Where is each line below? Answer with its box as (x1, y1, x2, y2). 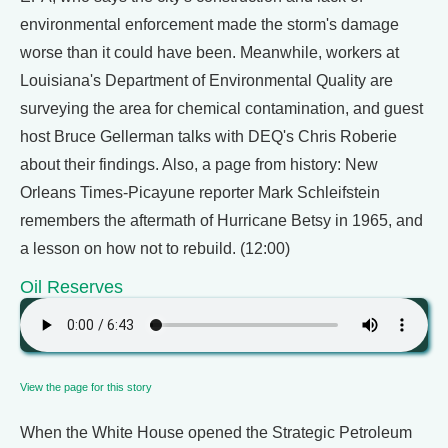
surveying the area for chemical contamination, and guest (20, 100, 423, 117)
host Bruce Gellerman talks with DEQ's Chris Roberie (20, 128, 397, 145)
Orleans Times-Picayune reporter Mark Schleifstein (20, 184, 380, 201)
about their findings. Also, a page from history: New (20, 156, 378, 173)
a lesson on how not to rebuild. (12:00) (20, 240, 290, 257)
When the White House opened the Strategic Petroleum (20, 424, 412, 441)
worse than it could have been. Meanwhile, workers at (20, 44, 399, 61)
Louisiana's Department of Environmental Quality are (20, 72, 393, 89)
